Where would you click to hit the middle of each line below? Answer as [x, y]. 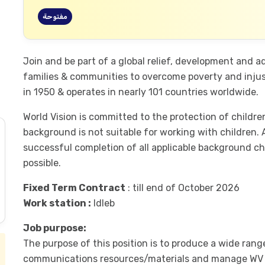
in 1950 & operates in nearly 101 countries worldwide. [140, 92]
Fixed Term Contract [74, 188]
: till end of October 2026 [182, 188]
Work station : [57, 203]
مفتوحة [55, 17]
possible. [42, 163]
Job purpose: [54, 228]
